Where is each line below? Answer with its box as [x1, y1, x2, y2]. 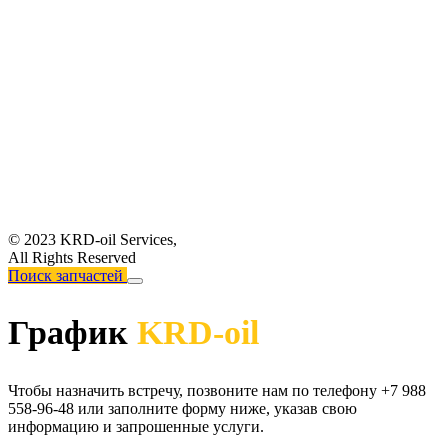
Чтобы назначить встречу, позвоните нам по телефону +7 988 [8, 381, 426, 399]
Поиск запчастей [8, 267, 123, 285]
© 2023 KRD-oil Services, [8, 231, 177, 249]
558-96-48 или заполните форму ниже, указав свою [8, 399, 357, 417]
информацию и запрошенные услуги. [8, 417, 264, 435]
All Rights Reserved [8, 249, 136, 267]
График [8, 314, 137, 352]
